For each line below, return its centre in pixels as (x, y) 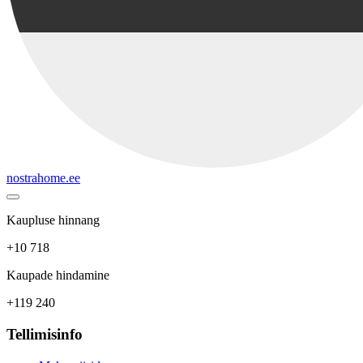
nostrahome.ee (43, 178)
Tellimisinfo (47, 335)
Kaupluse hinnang (53, 220)
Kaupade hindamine (58, 275)
